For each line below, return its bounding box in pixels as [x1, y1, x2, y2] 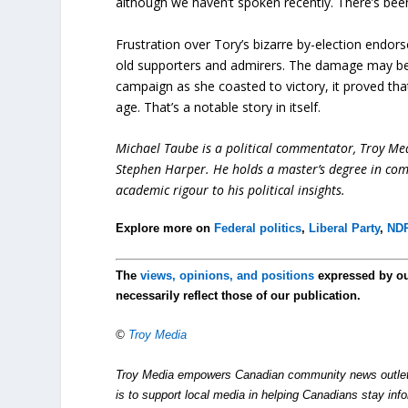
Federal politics [214, 221, 302, 236]
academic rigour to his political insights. [116, 181, 346, 199]
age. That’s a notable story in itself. [116, 97, 321, 116]
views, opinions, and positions [140, 269, 315, 283]
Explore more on [116, 221, 215, 236]
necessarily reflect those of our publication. [116, 289, 362, 303]
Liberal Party [309, 221, 381, 236]
